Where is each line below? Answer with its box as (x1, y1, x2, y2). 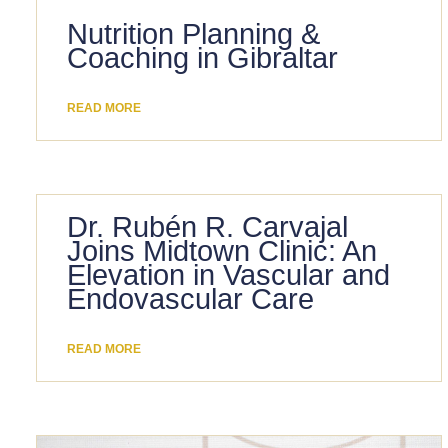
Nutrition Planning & (66, 17, 320, 50)
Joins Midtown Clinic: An (66, 234, 377, 267)
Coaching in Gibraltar (66, 41, 338, 74)
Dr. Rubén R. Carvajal (66, 210, 348, 243)
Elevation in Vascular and (66, 258, 390, 291)
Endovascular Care (66, 282, 314, 315)
